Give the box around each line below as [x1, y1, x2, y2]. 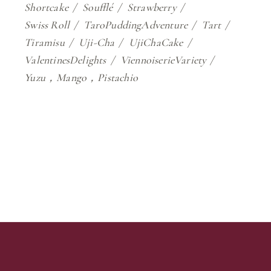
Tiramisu [24, 36, 65, 50]
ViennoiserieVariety [120, 53, 206, 67]
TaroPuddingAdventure [83, 18, 188, 32]
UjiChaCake [128, 36, 183, 50]
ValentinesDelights [24, 53, 106, 67]
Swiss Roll [24, 18, 70, 32]
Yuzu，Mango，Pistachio [24, 71, 138, 85]
